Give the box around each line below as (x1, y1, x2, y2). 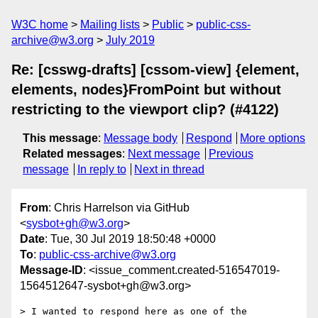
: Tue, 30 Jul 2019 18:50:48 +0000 (45, 233, 216, 246)
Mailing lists (80, 18, 140, 31)
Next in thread (134, 163, 205, 175)
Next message (128, 148, 200, 160)
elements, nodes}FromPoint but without (11, 82, 281, 97)
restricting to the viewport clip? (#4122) (11, 102, 279, 117)
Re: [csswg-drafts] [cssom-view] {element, (11, 62, 300, 77)
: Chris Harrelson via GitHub (48, 202, 190, 214)
